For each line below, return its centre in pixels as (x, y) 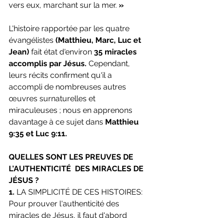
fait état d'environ (63, 52)
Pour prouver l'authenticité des (65, 204)
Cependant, (109, 64)
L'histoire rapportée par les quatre (70, 29)
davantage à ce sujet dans (57, 122)
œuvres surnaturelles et (53, 99)
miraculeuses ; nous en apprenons (72, 110)
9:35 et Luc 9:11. (38, 134)
